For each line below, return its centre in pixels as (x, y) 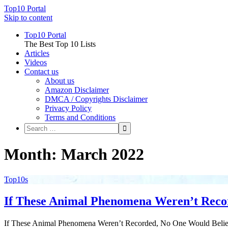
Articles (37, 53)
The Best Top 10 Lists (60, 44)
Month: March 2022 (74, 154)
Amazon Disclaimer (77, 90)
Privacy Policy (68, 108)
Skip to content (28, 18)
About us (60, 81)
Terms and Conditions (80, 117)
